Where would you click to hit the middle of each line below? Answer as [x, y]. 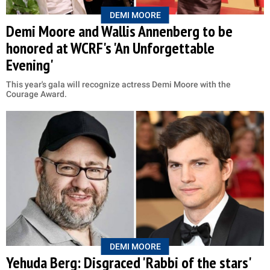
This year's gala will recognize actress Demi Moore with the [118, 84]
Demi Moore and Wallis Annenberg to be [119, 31]
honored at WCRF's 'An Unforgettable [110, 48]
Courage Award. [36, 94]
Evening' [30, 64]
